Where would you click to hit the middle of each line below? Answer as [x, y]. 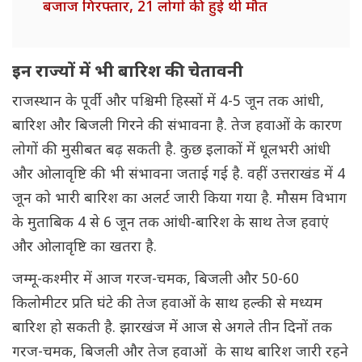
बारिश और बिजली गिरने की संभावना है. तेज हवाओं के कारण [177, 127]
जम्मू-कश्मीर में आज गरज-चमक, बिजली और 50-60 [156, 280]
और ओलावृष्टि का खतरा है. [84, 248]
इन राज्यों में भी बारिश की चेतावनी [128, 73]
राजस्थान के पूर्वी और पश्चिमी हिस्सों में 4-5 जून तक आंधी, [168, 103]
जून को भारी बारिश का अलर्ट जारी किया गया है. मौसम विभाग [179, 200]
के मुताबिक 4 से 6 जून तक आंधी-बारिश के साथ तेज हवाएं [170, 224]
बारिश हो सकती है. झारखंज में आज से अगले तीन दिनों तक [172, 329]
